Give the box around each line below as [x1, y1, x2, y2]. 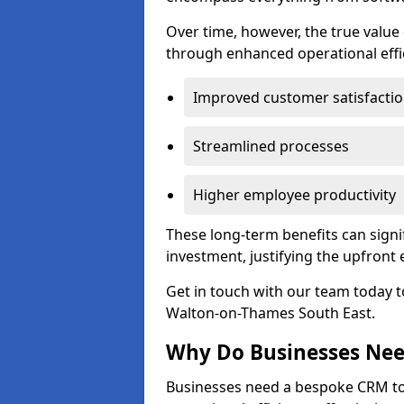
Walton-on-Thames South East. [166, 303, 375, 323]
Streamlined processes [193, 136, 349, 156]
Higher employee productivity [193, 185, 396, 205]
